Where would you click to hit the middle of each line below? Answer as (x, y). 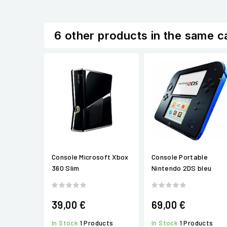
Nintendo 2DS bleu (182, 168)
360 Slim (66, 168)
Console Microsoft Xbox (90, 157)
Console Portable (180, 157)
